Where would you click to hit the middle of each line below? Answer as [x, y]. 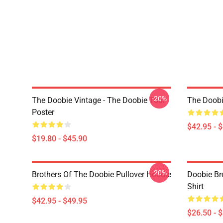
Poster [43, 112]
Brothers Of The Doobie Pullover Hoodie [102, 174]
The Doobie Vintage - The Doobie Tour [99, 100]
